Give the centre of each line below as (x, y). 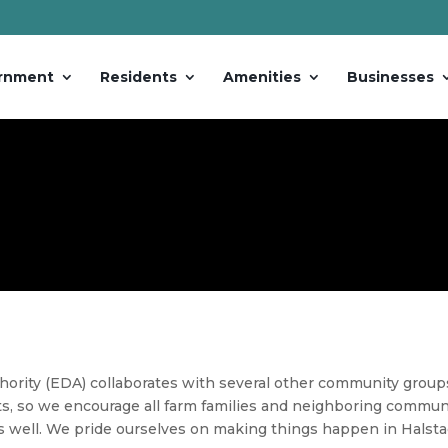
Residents (138, 77)
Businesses (390, 77)
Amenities (262, 77)
